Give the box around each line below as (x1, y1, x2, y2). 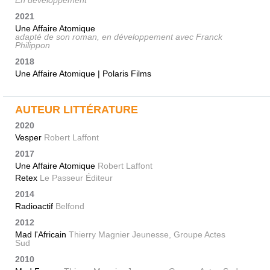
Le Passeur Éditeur (40, 173, 113, 183)
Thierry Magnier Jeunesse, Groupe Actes (69, 230, 225, 240)
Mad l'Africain (15, 230, 69, 240)
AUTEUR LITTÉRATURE (15, 104, 138, 116)
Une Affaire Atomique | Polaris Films (15, 69, 151, 79)
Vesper (15, 133, 44, 143)
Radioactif (15, 201, 55, 212)
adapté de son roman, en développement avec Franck (15, 32, 222, 42)
